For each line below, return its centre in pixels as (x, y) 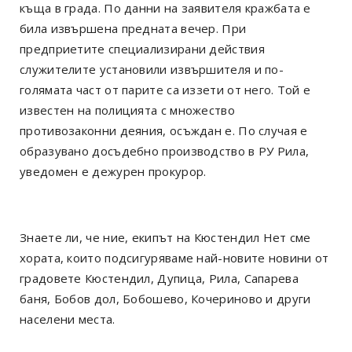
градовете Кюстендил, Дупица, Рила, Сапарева (159, 278)
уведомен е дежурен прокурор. (113, 171)
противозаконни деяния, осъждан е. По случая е (164, 130)
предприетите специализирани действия (142, 48)
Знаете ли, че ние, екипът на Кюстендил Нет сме (165, 237)
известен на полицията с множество (127, 110)
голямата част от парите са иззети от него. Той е (165, 89)
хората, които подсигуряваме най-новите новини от (174, 257)
